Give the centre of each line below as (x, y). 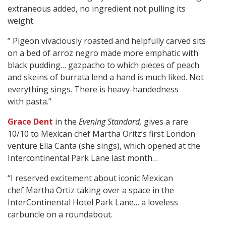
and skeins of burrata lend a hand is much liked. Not (106, 77)
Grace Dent (30, 122)
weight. (21, 21)
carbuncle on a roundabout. (60, 215)
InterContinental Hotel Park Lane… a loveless (93, 203)
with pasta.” (30, 102)
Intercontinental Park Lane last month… (83, 158)
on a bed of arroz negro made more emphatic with (103, 53)
